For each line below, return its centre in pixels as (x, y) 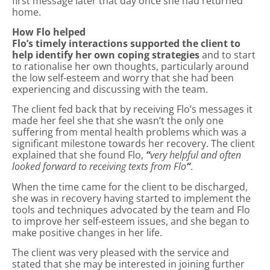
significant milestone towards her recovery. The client (133, 144)
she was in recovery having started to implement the (131, 198)
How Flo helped (49, 32)
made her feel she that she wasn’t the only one (118, 121)
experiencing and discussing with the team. (112, 89)
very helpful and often (196, 155)
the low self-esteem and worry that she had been (123, 77)
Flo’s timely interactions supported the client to (126, 43)
